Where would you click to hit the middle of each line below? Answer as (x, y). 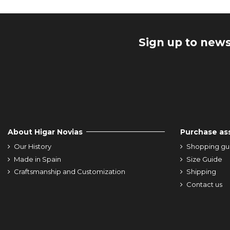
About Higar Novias (45, 132)
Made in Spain (37, 159)
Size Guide (204, 159)
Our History (33, 146)
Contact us (204, 184)
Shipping (201, 172)
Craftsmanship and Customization (70, 172)
